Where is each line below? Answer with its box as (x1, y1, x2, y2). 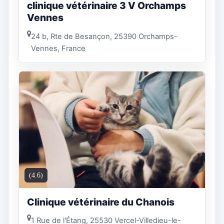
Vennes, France (31, 43, 85, 53)
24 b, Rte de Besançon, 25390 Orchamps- (31, 31, 177, 41)
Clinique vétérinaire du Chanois (27, 195, 174, 208)
